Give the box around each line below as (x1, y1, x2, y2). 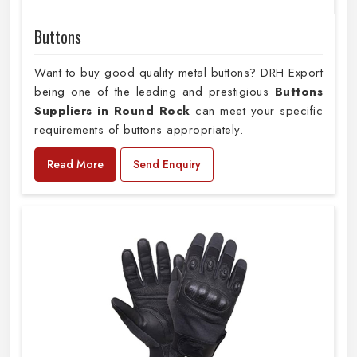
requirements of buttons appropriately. (34, 121, 243, 139)
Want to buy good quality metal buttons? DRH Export (34, 64, 323, 82)
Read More (47, 156, 104, 173)
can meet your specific (190, 102, 323, 120)
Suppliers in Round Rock (34, 102, 190, 120)
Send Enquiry (133, 156, 201, 173)
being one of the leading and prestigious (34, 83, 275, 101)
